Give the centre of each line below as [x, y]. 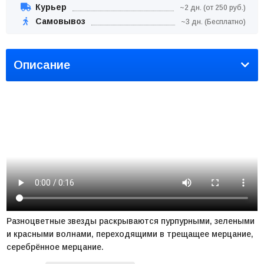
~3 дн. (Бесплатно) [213, 22]
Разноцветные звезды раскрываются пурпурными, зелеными [131, 221]
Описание [42, 65]
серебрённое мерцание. [55, 247]
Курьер [50, 7]
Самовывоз [59, 21]
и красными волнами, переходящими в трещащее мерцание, [130, 234]
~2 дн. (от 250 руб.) [213, 7]
